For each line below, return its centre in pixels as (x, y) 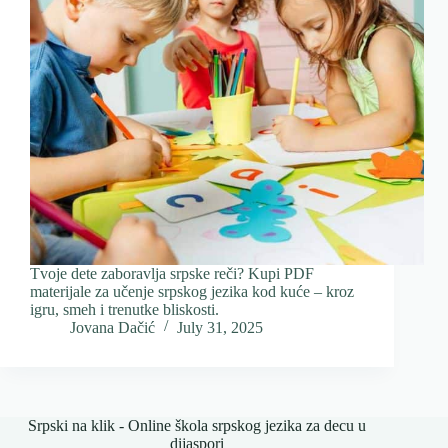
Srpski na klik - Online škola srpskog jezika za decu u (197, 426)
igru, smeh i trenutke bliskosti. (124, 310)
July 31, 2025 (220, 328)
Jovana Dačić (112, 328)
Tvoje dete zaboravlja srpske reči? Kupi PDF (172, 274)
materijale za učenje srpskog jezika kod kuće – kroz (192, 292)
